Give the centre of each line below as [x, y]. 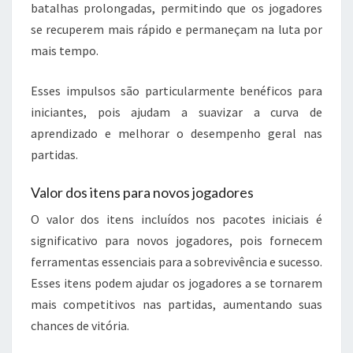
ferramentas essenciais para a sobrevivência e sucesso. [176, 262]
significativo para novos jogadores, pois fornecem [176, 241]
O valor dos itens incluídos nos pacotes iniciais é [176, 219]
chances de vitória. [80, 326]
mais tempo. [65, 51]
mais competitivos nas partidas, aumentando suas [176, 305]
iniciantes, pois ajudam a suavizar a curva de [176, 112]
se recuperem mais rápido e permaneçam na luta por [176, 30]
